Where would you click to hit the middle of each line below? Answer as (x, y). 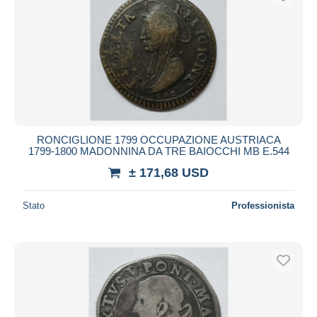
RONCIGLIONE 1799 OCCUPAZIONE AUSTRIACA (158, 139)
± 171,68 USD (169, 172)
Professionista (263, 205)
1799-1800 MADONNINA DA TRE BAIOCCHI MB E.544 (158, 151)
